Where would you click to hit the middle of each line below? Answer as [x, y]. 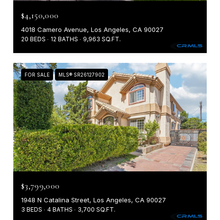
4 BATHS [60, 210]
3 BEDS [32, 210]
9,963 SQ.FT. [102, 39]
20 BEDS [33, 39]
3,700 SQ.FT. [96, 210]
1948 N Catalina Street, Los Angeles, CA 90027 [94, 200]
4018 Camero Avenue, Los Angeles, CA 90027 [92, 29]
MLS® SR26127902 [82, 74]
